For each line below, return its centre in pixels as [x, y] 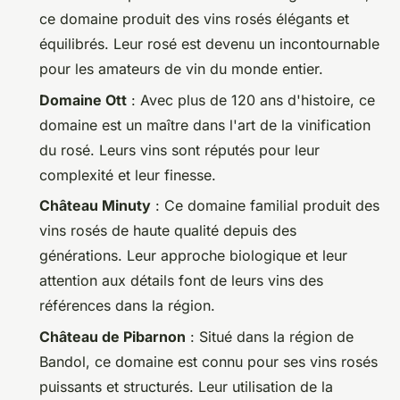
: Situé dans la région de [270, 336]
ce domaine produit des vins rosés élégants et [194, 19]
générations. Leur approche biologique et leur [193, 256]
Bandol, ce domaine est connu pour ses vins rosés [208, 361]
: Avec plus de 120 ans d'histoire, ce [251, 100]
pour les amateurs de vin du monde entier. [181, 69]
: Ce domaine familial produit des [265, 206]
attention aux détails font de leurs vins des [181, 281]
